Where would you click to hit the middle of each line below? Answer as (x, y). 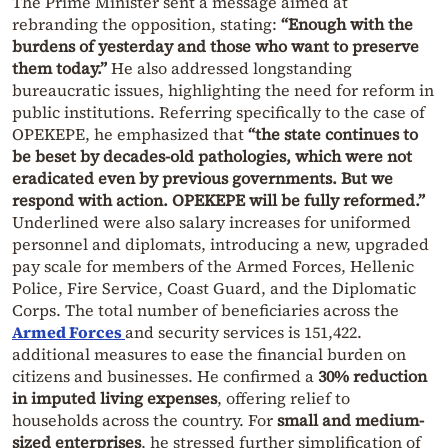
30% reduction (372, 376)
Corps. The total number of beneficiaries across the (205, 310)
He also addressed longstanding (229, 68)
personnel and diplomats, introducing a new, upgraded (220, 244)
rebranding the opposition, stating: (146, 24)
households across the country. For (144, 420)
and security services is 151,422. (243, 332)
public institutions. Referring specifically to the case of (218, 112)
